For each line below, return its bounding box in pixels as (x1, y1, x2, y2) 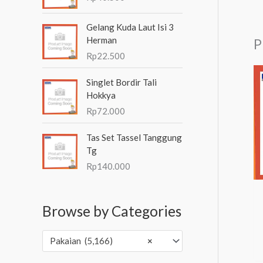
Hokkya (86, 90, 116, 101)
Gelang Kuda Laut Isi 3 (86, 22, 174, 33)
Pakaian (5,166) (50, 235, 113, 247)
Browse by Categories (42, 202, 181, 220)
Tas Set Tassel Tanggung (86, 131, 182, 143)
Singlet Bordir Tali (86, 77, 157, 88)
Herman (86, 35, 117, 46)
